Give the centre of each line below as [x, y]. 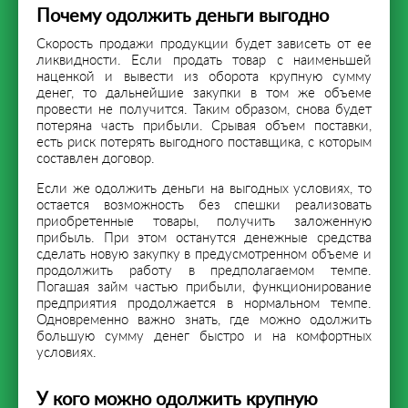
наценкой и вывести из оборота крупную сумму [204, 76]
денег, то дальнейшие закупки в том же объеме [204, 93]
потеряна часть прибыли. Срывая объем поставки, [204, 126]
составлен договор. [96, 158]
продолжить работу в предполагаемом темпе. [204, 270]
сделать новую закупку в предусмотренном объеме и [204, 254]
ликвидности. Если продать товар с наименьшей [204, 60]
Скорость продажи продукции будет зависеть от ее [204, 44]
